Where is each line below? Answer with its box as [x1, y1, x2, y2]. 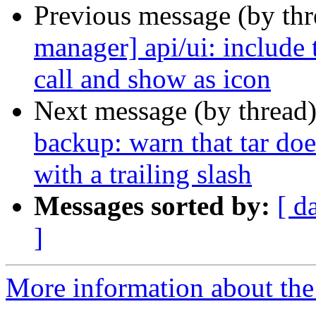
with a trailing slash [34, 159, 252, 190]
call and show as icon [34, 63, 271, 95]
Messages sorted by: [34, 190, 270, 221]
